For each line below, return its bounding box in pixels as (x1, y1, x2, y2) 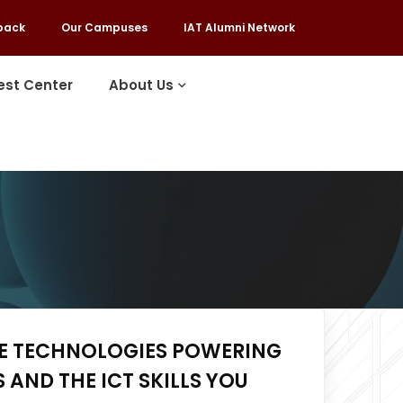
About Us (109, 76, 175, 94)
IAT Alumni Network (183, 20, 295, 35)
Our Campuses (60, 20, 148, 35)
